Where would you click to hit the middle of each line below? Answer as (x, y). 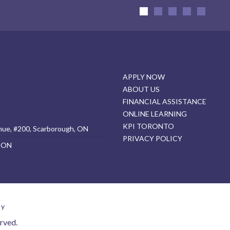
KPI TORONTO (148, 126)
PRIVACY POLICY (152, 138)
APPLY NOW (144, 76)
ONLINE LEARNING (155, 113)
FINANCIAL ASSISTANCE (165, 101)
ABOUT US (141, 89)
